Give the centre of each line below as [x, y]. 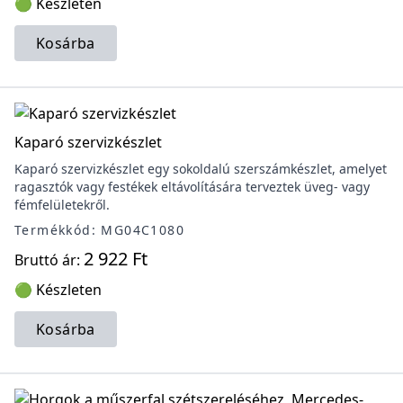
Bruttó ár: [49, 260]
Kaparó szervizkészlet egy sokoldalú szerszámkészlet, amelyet [201, 169]
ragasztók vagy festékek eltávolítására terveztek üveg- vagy [192, 187]
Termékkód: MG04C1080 [99, 230]
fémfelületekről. [62, 205]
